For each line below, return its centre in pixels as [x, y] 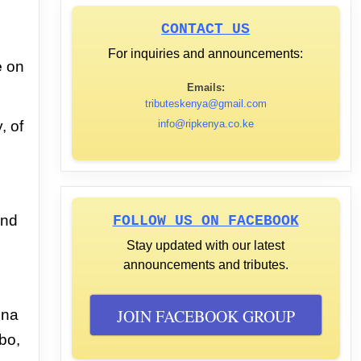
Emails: [205, 87]
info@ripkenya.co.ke [205, 124]
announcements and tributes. [205, 265]
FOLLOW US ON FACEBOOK [205, 221]
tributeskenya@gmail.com [205, 104]
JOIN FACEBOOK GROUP [205, 316]
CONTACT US [206, 29]
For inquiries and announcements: [206, 54]
